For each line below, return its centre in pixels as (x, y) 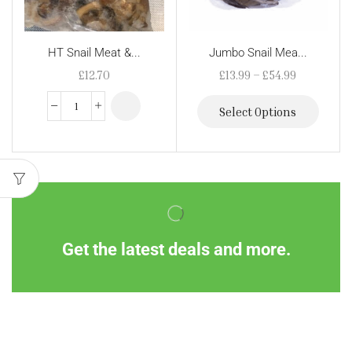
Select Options (258, 111)
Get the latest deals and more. (176, 249)
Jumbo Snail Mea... (258, 53)
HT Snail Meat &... (94, 53)
